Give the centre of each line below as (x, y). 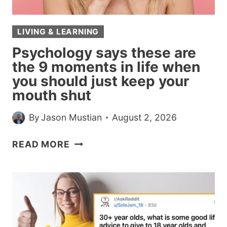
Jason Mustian (72, 118)
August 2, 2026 (145, 118)
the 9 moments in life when (106, 67)
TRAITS (87, 33)
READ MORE (41, 144)
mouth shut (52, 95)
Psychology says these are (104, 52)
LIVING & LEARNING (58, 32)
